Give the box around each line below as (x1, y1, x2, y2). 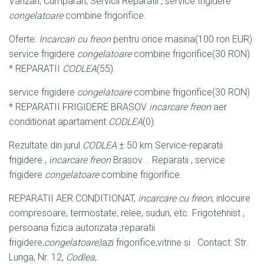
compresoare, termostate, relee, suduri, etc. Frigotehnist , (9, 207, 245, 219)
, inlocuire (212, 192, 250, 204)
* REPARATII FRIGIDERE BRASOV (9, 101, 149, 113)
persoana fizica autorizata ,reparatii (9, 222, 155, 233)
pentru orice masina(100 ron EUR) (111, 33, 252, 45)
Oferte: (9, 33, 39, 45)
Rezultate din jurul (9, 139, 82, 151)
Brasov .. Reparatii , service (111, 154, 225, 166)
